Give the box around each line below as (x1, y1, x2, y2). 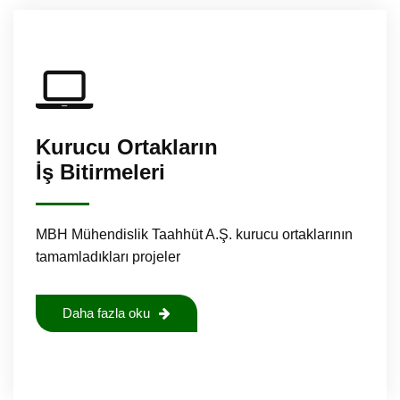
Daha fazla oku (62, 305, 150, 321)
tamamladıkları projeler (36, 248, 180, 264)
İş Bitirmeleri (36, 159, 165, 184)
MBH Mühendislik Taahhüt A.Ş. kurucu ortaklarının (36, 226, 353, 242)
